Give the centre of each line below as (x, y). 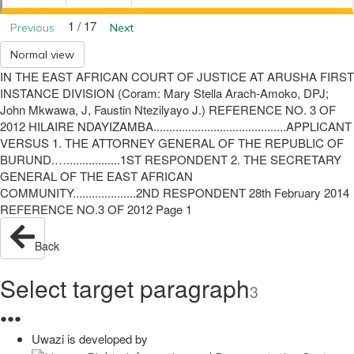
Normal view (42, 54)
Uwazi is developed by (90, 339)
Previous (32, 27)
